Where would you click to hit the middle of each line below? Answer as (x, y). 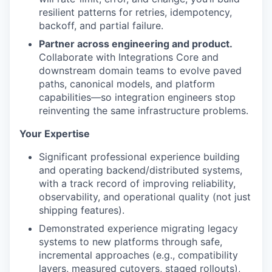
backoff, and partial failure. (101, 25)
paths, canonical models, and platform (127, 84)
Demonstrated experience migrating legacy (138, 228)
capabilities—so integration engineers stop (137, 97)
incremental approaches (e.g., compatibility (138, 255)
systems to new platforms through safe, (131, 242)
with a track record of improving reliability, (137, 183)
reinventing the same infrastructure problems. (144, 110)
